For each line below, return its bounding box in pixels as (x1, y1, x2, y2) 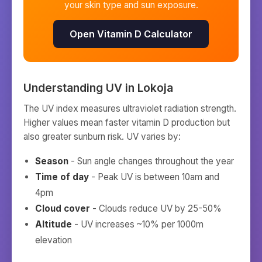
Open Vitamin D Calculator (70, 28, 192, 40)
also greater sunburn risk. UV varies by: (23, 131, 181, 142)
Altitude (35, 219, 72, 230)
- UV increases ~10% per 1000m (72, 219, 204, 230)
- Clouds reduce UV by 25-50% (90, 203, 222, 214)
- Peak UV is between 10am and (89, 171, 219, 182)
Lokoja (137, 81, 173, 95)
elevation (35, 235, 72, 246)
